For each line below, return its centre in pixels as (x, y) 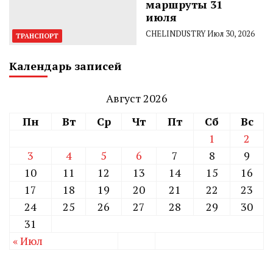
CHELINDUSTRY (175, 33)
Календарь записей (66, 66)
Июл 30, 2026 (231, 33)
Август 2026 (136, 98)
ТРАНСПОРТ (37, 36)
